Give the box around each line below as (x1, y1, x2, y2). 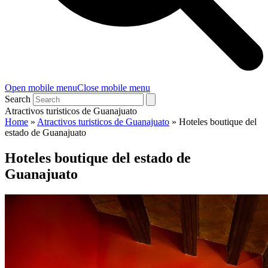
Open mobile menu (5, 83, 77, 93)
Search (5, 94, 31, 104)
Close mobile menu (77, 83, 150, 93)
